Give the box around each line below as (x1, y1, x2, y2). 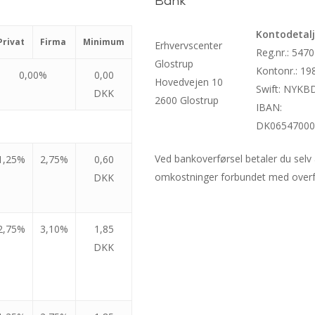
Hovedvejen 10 (155, 75, 224, 89)
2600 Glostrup (155, 94, 219, 107)
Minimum (83, 36, 124, 48)
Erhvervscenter (155, 39, 223, 52)
